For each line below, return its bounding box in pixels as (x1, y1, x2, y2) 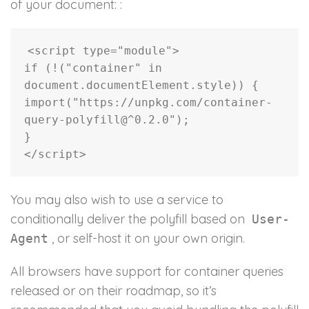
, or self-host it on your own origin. (52, 230, 245, 247)
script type (34, 44, 110, 58)
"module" (117, 44, 172, 58)
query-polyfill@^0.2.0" (24, 113, 176, 127)
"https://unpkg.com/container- (72, 96, 272, 110)
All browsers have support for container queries (10, 263, 283, 280)
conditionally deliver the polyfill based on (10, 211, 248, 228)
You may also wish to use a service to (10, 192, 223, 208)
